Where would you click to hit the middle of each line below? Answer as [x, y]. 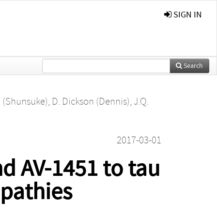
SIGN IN [187, 15]
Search [193, 66]
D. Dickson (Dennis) [91, 101]
